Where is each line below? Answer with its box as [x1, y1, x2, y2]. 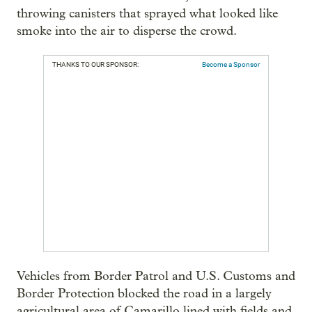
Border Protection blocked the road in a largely [17, 286, 272, 301]
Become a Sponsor [202, 60, 260, 68]
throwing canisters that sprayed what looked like [17, 6, 278, 21]
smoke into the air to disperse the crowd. [17, 23, 237, 38]
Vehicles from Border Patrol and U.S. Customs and [17, 268, 295, 283]
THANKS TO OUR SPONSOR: [52, 60, 139, 68]
